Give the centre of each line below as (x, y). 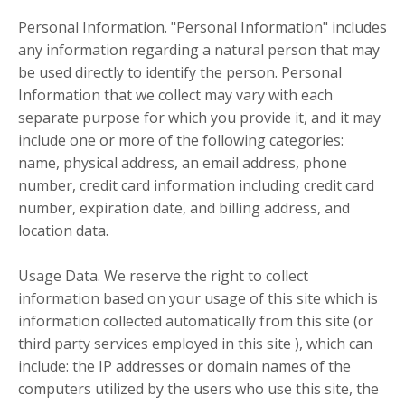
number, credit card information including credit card (196, 186)
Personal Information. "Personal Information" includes (202, 28)
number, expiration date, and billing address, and (184, 208)
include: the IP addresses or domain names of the (184, 367)
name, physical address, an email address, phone (183, 163)
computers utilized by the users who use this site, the (198, 389)
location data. (63, 231)
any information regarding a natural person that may (199, 50)
